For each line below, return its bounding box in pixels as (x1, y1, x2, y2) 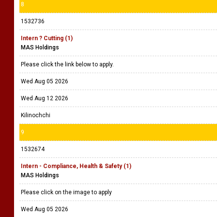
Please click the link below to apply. (21, 61, 115, 68)
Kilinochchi (21, 112, 50, 119)
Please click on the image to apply (21, 189, 113, 196)
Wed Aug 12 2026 (21, 95, 68, 102)
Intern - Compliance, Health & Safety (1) (21, 163, 131, 170)
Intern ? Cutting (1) (21, 35, 73, 42)
